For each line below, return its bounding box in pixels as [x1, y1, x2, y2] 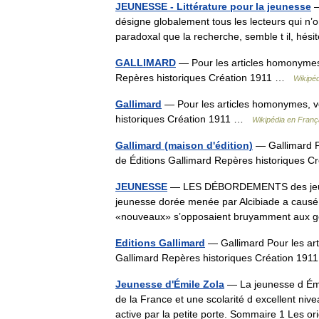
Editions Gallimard [115, 237, 205, 249]
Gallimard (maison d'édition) [115, 140, 253, 151]
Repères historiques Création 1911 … [115, 72, 293, 83]
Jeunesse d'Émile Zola [115, 278, 224, 290]
